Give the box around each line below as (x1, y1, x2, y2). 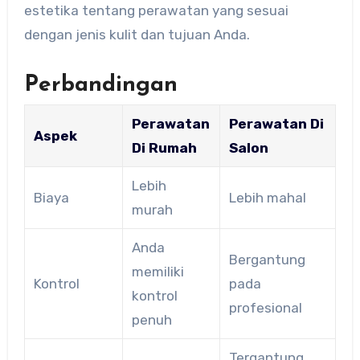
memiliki (131, 264, 184, 280)
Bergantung (228, 252, 305, 268)
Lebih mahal (228, 190, 306, 207)
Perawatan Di (228, 116, 324, 133)
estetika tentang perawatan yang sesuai (23, 2, 288, 18)
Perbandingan (23, 73, 178, 96)
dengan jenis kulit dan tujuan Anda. (23, 26, 250, 43)
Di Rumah (131, 140, 197, 157)
